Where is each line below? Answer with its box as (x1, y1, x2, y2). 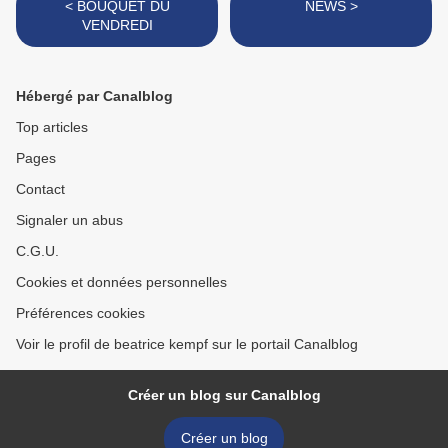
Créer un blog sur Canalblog (127, 387, 321, 404)
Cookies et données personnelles (16, 274, 227, 291)
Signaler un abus (16, 212, 123, 229)
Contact (16, 181, 65, 198)
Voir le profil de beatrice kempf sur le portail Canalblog (16, 336, 358, 353)
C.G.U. (16, 243, 59, 260)
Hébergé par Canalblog (16, 88, 173, 105)
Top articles (16, 119, 88, 136)
